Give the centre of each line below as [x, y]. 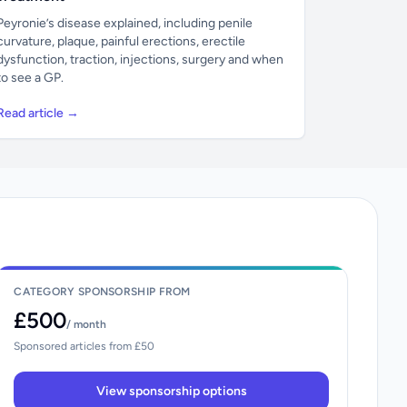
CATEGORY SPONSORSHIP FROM [102, 291]
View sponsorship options [171, 391]
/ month [87, 324]
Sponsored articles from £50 [84, 346]
